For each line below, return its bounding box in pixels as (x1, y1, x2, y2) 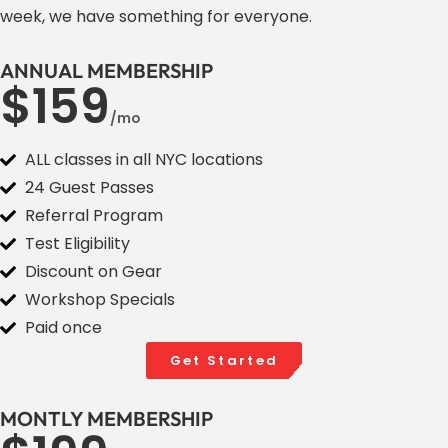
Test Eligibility (25, 232, 130, 256)
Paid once (25, 316, 102, 340)
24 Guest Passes (25, 176, 154, 200)
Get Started (169, 351, 279, 371)
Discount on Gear (25, 260, 162, 284)
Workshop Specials (25, 288, 175, 312)
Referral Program (25, 204, 163, 228)
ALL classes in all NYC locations (25, 148, 263, 172)
